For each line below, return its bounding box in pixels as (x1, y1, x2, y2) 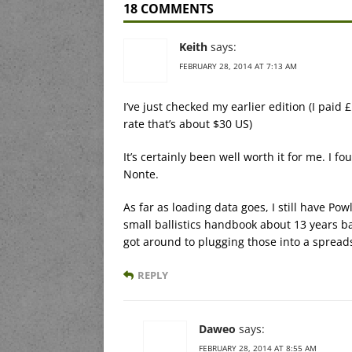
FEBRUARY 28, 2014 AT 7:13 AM (179, 60, 297, 72)
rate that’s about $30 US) (123, 116, 252, 132)
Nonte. (123, 167, 159, 182)
